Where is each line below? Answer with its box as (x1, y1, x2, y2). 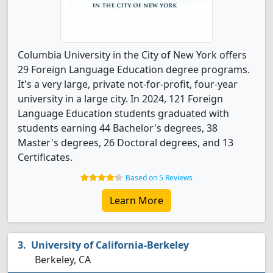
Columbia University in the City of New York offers (18, 48, 247, 62)
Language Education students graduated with (18, 107, 229, 120)
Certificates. (18, 151, 73, 164)
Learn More (110, 194, 163, 207)
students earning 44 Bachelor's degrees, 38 (18, 121, 218, 135)
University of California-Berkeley (31, 238, 189, 252)
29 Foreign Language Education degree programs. (18, 63, 250, 76)
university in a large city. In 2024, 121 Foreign (18, 92, 223, 105)
